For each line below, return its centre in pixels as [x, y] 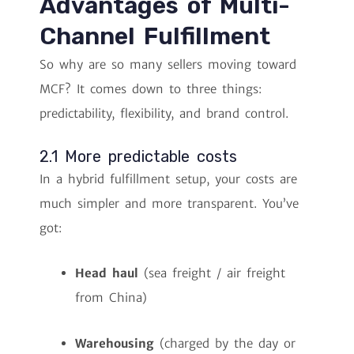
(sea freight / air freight [212, 273]
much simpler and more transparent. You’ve [169, 204]
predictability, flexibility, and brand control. [164, 113]
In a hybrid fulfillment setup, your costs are [168, 179]
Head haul [107, 273]
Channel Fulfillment [155, 36]
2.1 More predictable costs [138, 157]
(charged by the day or [225, 343]
